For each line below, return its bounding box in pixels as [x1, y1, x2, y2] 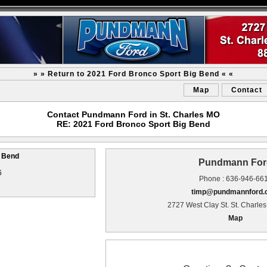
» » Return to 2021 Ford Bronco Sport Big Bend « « [33, 70, 234, 78]
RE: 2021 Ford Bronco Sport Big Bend [57, 119, 210, 129]
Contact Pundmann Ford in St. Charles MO [47, 110, 220, 119]
